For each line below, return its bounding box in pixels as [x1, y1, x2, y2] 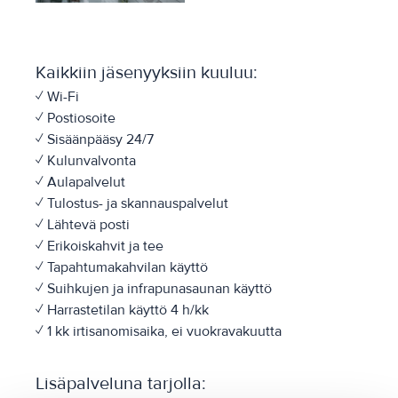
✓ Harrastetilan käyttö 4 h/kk [36, 300, 209, 319]
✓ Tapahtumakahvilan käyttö [36, 258, 208, 276]
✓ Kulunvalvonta [36, 151, 136, 170]
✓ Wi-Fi [36, 87, 79, 106]
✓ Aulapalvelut [36, 172, 125, 191]
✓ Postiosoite [36, 108, 115, 127]
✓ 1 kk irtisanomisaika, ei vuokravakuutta [36, 322, 282, 340]
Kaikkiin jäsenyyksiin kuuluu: [36, 61, 258, 84]
